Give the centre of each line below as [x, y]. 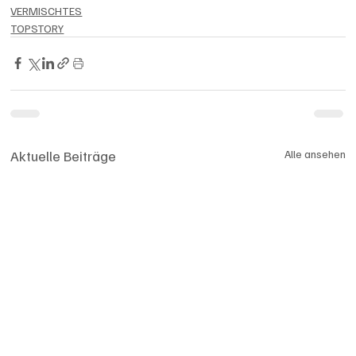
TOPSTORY [37, 28]
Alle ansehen [315, 153]
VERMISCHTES [46, 10]
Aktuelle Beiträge [64, 155]
